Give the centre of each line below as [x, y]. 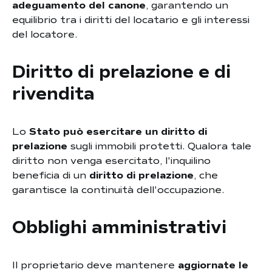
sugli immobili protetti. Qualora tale [159, 146]
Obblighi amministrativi [119, 227]
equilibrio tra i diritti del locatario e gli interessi [131, 20]
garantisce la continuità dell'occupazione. [118, 190]
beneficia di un [51, 175]
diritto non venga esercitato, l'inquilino [111, 161]
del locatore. [45, 35]
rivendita [53, 94]
